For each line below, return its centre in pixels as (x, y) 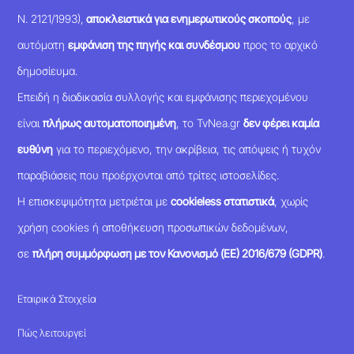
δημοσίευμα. (48, 71)
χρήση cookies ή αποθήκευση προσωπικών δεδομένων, (153, 228)
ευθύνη (36, 149)
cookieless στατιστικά (223, 201)
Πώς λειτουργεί (52, 333)
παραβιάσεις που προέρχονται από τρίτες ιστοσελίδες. (149, 175)
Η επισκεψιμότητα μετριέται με (94, 201)
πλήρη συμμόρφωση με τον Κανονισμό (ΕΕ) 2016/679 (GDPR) (178, 254)
